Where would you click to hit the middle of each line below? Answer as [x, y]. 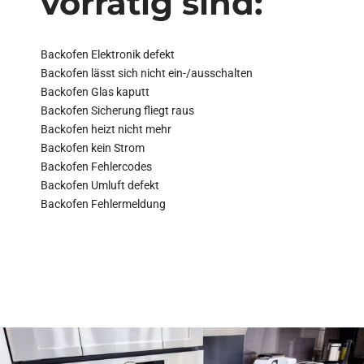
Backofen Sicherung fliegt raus [117, 110]
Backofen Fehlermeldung [103, 204]
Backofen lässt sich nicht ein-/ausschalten [147, 73]
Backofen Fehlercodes [96, 166]
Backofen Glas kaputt [95, 91]
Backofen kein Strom [93, 147]
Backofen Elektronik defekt [108, 54]
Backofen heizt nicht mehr [106, 129]
